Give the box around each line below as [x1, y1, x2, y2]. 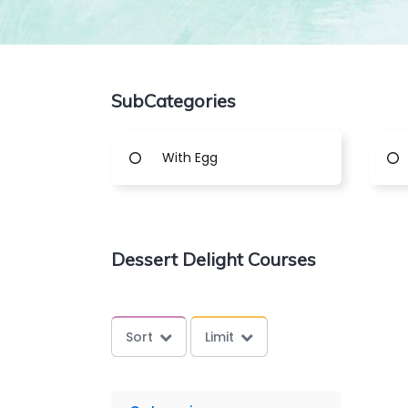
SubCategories [111, 89, 236, 112]
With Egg [162, 148, 218, 167]
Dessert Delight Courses [111, 248, 316, 270]
